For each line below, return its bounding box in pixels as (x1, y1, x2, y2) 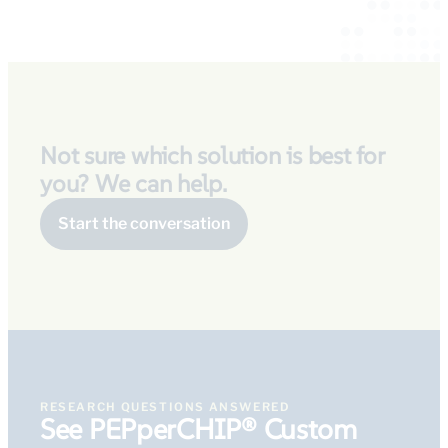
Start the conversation (58, 214, 230, 234)
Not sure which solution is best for (40, 140, 384, 172)
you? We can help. (40, 168, 227, 200)
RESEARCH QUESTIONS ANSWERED (40, 400, 291, 415)
